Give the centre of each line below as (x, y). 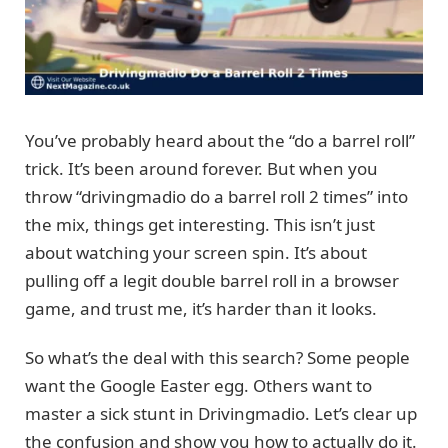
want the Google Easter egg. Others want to (198, 385)
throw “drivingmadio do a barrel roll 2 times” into (216, 197)
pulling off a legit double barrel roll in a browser (212, 281)
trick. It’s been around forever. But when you (201, 169)
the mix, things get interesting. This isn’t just (200, 225)
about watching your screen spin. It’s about (196, 253)
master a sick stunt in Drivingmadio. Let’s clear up (221, 413)
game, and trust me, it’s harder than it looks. (201, 309)
